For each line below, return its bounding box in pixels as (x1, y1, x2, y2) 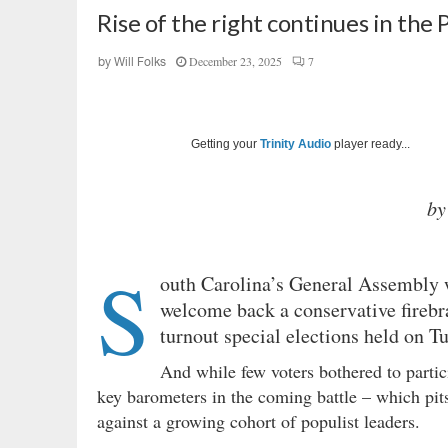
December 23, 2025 (189, 52, 282, 69)
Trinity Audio (260, 136, 331, 151)
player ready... (331, 136, 410, 151)
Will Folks (114, 54, 166, 69)
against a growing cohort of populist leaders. (97, 408, 420, 433)
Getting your (191, 136, 260, 151)
